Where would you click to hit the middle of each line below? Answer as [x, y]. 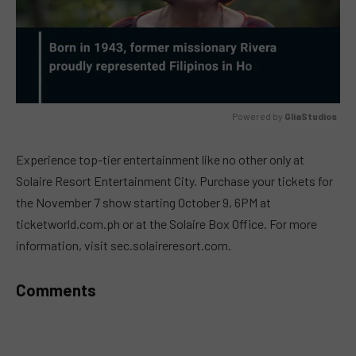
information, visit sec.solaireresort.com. [124, 245]
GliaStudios [311, 116]
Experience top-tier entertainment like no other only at [160, 159]
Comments [56, 290]
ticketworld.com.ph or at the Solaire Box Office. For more [166, 223]
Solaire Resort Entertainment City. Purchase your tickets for [174, 180]
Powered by [258, 116]
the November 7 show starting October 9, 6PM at [143, 202]
